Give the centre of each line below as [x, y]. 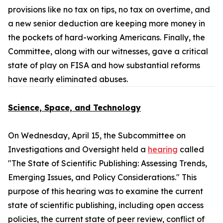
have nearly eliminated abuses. [69, 79]
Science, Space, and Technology [74, 108]
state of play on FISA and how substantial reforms [104, 65]
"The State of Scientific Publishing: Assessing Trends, [108, 163]
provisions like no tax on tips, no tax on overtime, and [109, 9]
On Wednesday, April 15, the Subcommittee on [97, 135]
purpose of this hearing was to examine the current [106, 191]
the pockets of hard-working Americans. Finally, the [107, 37]
